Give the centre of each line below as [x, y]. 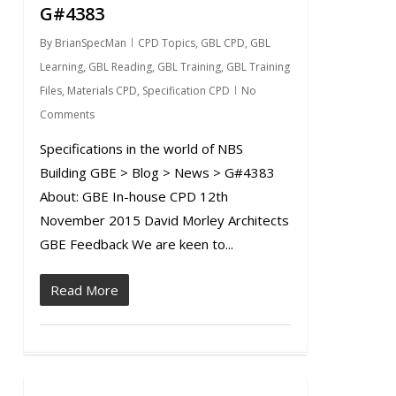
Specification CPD [186, 91]
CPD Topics [166, 43]
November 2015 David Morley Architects [164, 220]
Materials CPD [102, 91]
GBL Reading [120, 67]
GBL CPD [222, 43]
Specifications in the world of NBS [141, 148]
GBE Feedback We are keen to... [136, 244]
